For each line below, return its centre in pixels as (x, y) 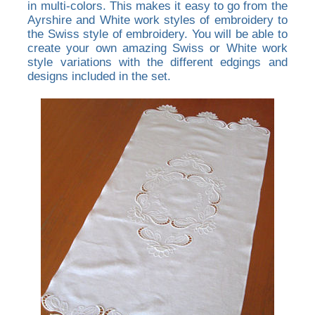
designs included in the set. (99, 77)
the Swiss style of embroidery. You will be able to (157, 34)
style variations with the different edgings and (157, 63)
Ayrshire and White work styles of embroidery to (157, 20)
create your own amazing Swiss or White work (157, 49)
